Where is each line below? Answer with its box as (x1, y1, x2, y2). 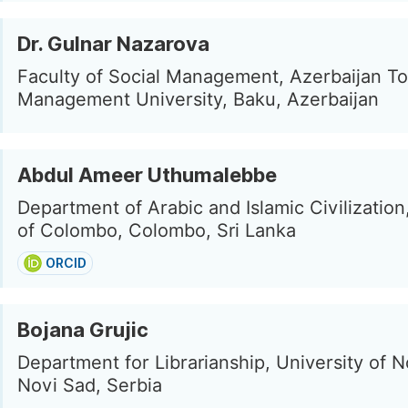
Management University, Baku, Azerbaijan (17, 88, 379, 110)
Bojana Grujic (17, 318, 148, 342)
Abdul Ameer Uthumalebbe (17, 163, 277, 187)
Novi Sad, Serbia (17, 374, 162, 396)
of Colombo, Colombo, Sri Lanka (17, 219, 296, 241)
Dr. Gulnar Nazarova (17, 32, 209, 56)
